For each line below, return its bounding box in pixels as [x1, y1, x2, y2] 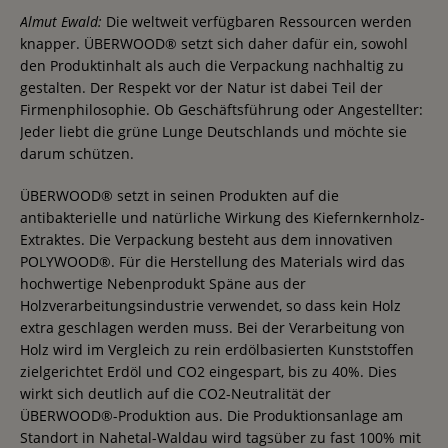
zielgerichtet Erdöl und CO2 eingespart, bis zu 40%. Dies [20, 361, 397, 381]
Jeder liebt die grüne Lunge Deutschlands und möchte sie [20, 121, 407, 141]
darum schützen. [20, 143, 134, 163]
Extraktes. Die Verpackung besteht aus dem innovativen [20, 229, 393, 249]
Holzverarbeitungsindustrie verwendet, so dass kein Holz [20, 295, 401, 315]
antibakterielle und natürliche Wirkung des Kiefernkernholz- [20, 207, 425, 227]
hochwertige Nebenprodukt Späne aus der [20, 273, 306, 293]
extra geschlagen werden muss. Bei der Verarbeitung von [20, 317, 405, 337]
